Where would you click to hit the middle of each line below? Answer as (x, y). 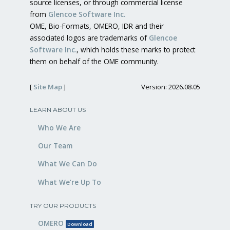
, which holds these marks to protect (136, 50)
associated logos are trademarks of (89, 38)
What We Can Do (68, 164)
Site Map (48, 87)
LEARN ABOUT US (58, 110)
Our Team (55, 145)
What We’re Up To (70, 182)
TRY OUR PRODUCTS (63, 205)
